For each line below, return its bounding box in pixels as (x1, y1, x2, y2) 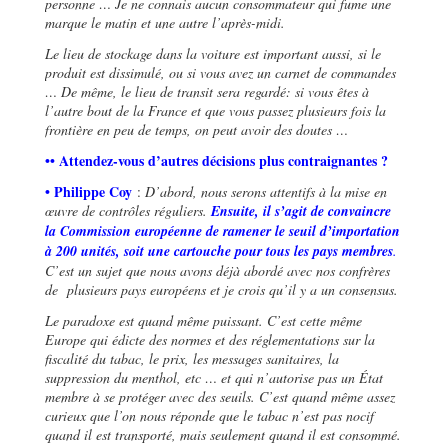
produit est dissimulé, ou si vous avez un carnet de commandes (45, 62, 396, 82)
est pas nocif (304, 405, 374, 425)
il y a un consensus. (288, 279, 398, 299)
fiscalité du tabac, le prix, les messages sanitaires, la (45, 348, 339, 368)
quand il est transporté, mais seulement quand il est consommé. (45, 424, 401, 444)
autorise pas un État (269, 367, 383, 387)
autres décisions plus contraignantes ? (161, 149, 388, 171)
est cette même (281, 310, 362, 330)
